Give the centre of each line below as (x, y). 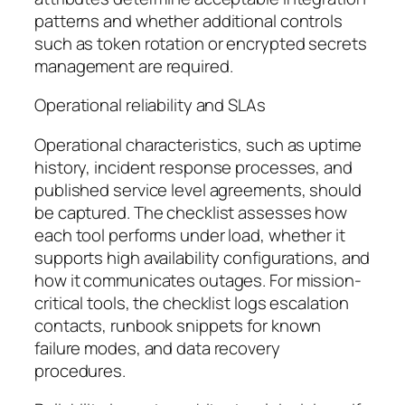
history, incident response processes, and (193, 167)
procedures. (80, 370)
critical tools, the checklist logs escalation (192, 302)
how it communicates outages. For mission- (198, 280)
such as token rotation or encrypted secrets (201, 43)
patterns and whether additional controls (188, 20)
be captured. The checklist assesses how (191, 212)
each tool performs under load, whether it (190, 235)
